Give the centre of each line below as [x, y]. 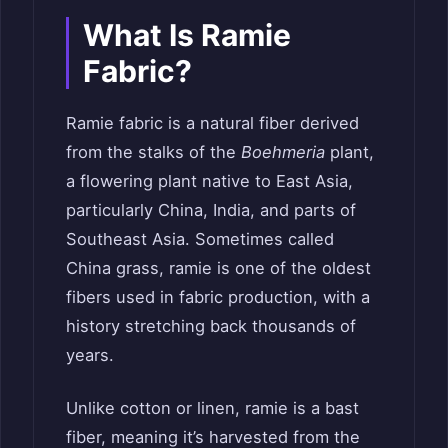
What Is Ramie [187, 34]
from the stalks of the [153, 151]
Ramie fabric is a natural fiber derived [212, 122]
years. [90, 354]
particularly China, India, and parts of [211, 209]
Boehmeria [283, 151]
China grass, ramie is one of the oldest [218, 267]
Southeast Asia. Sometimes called [200, 238]
